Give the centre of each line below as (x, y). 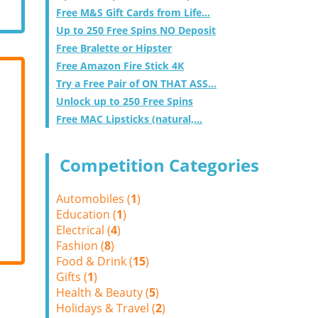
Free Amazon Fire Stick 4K (120, 66)
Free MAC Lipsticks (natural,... (129, 119)
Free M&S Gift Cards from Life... (133, 12)
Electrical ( (83, 230)
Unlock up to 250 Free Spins (125, 101)
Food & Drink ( (94, 261)
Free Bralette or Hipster (114, 48)
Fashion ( (80, 246)
